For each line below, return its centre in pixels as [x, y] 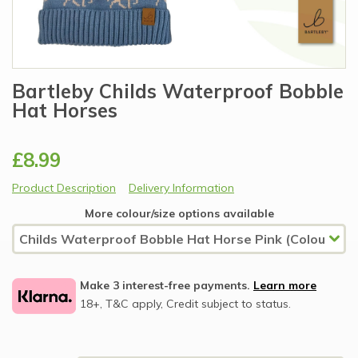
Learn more [285, 286]
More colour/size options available [179, 214]
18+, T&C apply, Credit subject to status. [185, 304]
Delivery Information [181, 188]
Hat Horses [65, 111]
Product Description [64, 188]
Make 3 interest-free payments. [167, 286]
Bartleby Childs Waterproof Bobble [178, 91]
